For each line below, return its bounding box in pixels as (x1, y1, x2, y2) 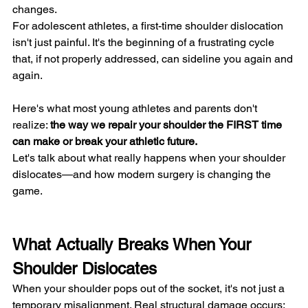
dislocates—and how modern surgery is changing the (12, 167, 274, 181)
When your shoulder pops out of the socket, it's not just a (12, 281, 287, 295)
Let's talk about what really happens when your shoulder (12, 151, 288, 164)
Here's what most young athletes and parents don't (12, 101, 260, 115)
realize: (12, 118, 50, 131)
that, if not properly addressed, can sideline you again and (12, 52, 296, 65)
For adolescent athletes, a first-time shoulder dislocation (12, 19, 286, 32)
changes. (12, 2, 57, 16)
